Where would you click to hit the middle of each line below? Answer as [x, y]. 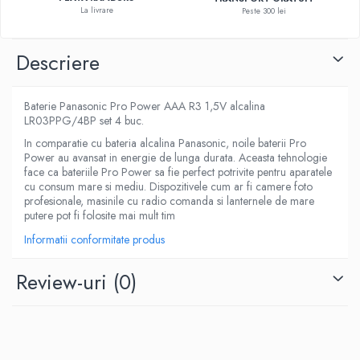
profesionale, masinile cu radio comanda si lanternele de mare [169, 201]
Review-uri [65, 282]
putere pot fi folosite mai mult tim [100, 216]
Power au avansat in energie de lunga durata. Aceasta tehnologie [176, 158]
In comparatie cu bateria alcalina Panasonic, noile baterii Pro [165, 143]
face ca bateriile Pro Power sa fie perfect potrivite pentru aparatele [178, 172]
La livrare [96, 10]
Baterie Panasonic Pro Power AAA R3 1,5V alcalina [145, 106]
